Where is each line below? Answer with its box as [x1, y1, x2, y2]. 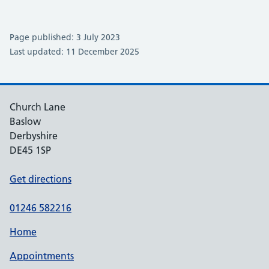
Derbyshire [10, 130, 58, 142]
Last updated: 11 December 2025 [10, 46, 139, 57]
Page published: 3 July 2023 [10, 32, 120, 43]
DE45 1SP [10, 144, 51, 156]
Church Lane [10, 101, 65, 113]
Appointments [10, 250, 74, 262]
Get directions [10, 173, 71, 185]
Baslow [10, 115, 41, 127]
